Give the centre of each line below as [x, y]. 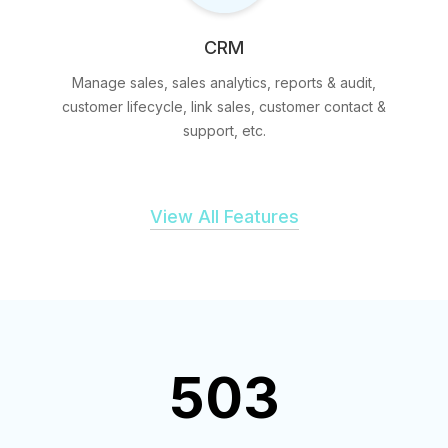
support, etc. [224, 131]
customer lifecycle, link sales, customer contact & [224, 107]
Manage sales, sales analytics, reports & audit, [224, 83]
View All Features [224, 217]
